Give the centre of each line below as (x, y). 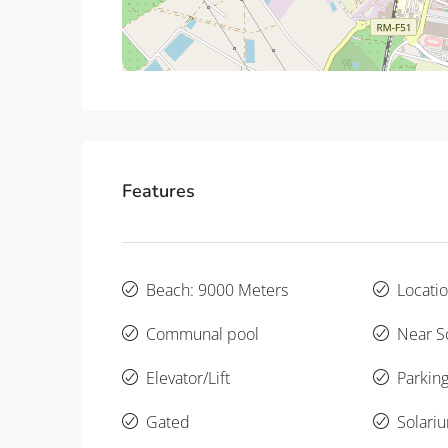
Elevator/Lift (188, 378)
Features (158, 191)
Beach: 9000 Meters (217, 290)
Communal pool (202, 334)
